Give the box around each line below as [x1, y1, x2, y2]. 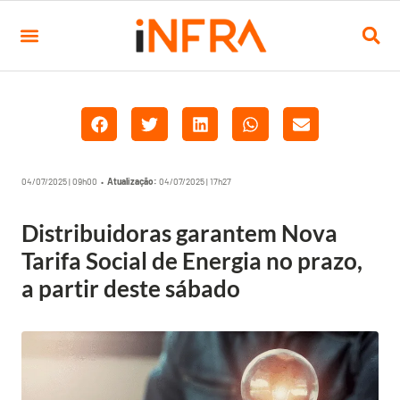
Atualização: [107, 176, 157, 187]
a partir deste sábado [21, 274, 240, 303]
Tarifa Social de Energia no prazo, [21, 246, 362, 275]
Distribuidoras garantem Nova [21, 219, 337, 247]
